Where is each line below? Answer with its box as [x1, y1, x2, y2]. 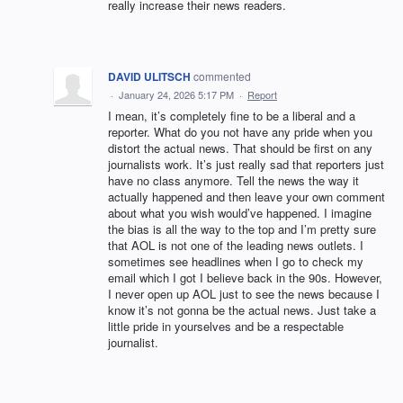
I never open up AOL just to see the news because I [108, 285, 380, 303]
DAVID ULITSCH [108, 68, 191, 85]
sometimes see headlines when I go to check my [108, 253, 363, 271]
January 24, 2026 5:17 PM [119, 87, 234, 103]
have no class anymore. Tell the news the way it [108, 172, 359, 190]
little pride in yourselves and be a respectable [108, 318, 344, 336]
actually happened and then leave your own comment [108, 188, 385, 206]
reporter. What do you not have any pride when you [108, 123, 372, 141]
